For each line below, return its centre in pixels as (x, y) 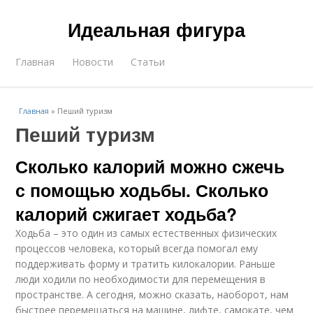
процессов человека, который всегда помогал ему (137, 248)
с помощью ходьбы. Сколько (142, 190)
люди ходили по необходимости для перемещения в (141, 279)
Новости (93, 62)
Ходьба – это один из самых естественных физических (146, 233)
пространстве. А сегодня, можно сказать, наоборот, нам (152, 294)
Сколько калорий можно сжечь (150, 166)
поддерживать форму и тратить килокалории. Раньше (146, 264)
